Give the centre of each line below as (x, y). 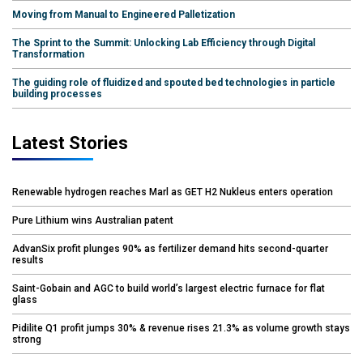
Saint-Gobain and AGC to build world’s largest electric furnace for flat (169, 289)
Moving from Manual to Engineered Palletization (124, 15)
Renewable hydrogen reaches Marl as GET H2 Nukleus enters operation (173, 192)
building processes (57, 94)
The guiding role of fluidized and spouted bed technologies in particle (174, 83)
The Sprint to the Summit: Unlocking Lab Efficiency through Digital (164, 43)
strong (27, 340)
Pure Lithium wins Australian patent (93, 221)
